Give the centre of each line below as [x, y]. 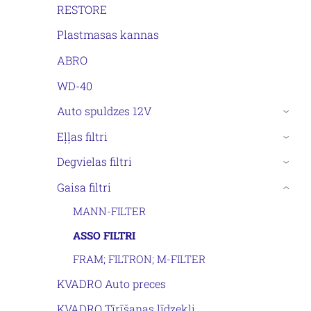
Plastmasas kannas [108, 35]
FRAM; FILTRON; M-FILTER [139, 259]
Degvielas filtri [94, 162]
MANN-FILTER [109, 211]
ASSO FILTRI [104, 235]
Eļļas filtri [82, 136]
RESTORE [82, 9]
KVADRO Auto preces [111, 283]
